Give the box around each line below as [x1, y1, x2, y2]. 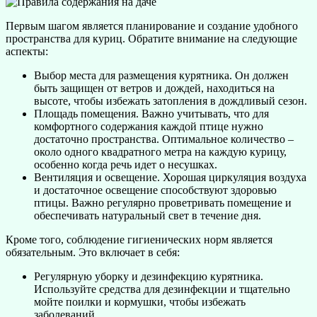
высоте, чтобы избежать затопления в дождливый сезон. [34, 94, 307, 107]
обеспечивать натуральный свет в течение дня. [34, 209, 261, 221]
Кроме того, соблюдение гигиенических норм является [6, 233, 272, 246]
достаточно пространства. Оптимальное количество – [34, 132, 294, 145]
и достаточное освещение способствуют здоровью [34, 183, 277, 196]
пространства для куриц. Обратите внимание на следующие [6, 32, 297, 45]
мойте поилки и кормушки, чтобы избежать [34, 295, 246, 308]
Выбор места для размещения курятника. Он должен [34, 69, 289, 81]
